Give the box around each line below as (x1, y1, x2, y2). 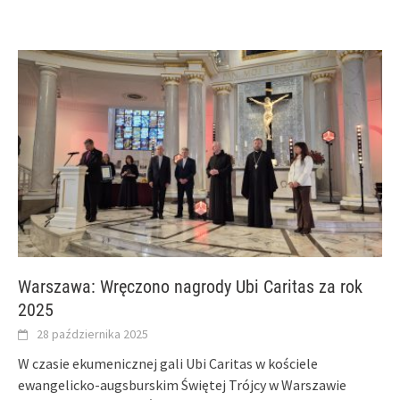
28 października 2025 (37, 325, 148, 342)
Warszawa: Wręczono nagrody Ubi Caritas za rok (18, 275, 362, 297)
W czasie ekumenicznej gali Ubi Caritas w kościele (18, 354, 318, 372)
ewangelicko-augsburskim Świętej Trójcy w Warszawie (18, 375, 346, 394)
